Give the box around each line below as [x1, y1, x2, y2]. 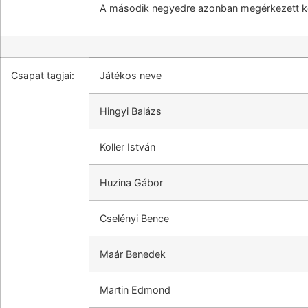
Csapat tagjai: [11, 69, 74, 81]
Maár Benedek [100, 248, 166, 260]
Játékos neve [100, 69, 162, 81]
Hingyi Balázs [100, 105, 162, 117]
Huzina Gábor [100, 177, 163, 188]
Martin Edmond [100, 284, 170, 296]
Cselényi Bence [100, 212, 169, 224]
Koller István [100, 141, 155, 153]
